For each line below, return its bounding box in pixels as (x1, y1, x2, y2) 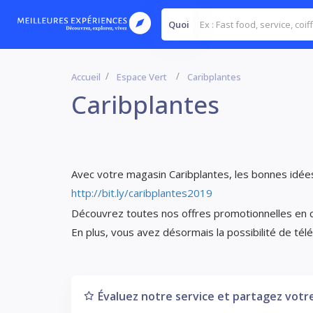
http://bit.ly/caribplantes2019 (71, 186, 212, 200)
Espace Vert (117, 71, 167, 83)
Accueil (71, 71, 101, 83)
